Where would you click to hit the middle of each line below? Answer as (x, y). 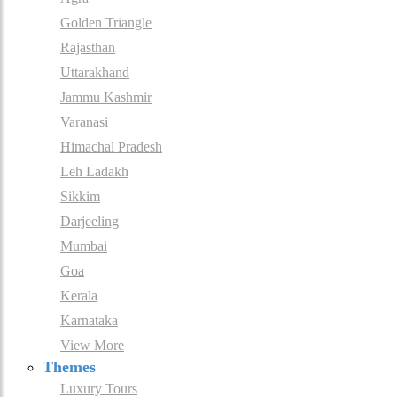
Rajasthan (88, 48)
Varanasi (84, 122)
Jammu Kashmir (106, 97)
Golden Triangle (106, 23)
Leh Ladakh (94, 172)
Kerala (79, 296)
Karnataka (89, 321)
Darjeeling (90, 222)
